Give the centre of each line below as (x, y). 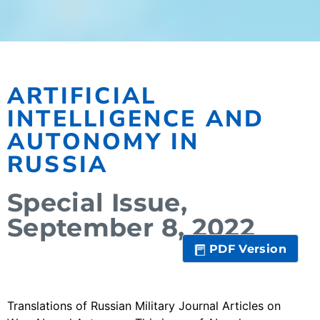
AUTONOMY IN (104, 141)
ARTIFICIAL (82, 96)
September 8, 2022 (131, 227)
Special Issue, (97, 202)
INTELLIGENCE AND (136, 119)
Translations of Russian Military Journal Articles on (144, 306)
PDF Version (248, 249)
